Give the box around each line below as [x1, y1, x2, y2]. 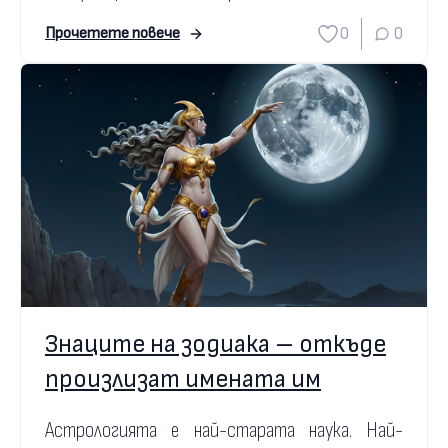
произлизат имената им [45, 364, 321, 396]
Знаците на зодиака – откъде [45, 329, 386, 361]
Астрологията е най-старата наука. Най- [45, 417, 403, 445]
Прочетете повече [45, 23, 180, 43]
